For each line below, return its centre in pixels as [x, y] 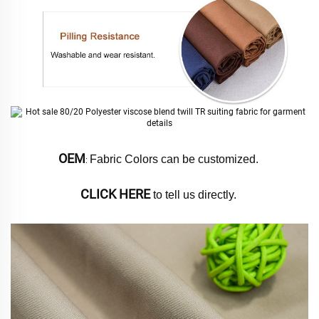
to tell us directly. [194, 195]
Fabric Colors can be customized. [175, 159]
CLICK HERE [115, 194]
